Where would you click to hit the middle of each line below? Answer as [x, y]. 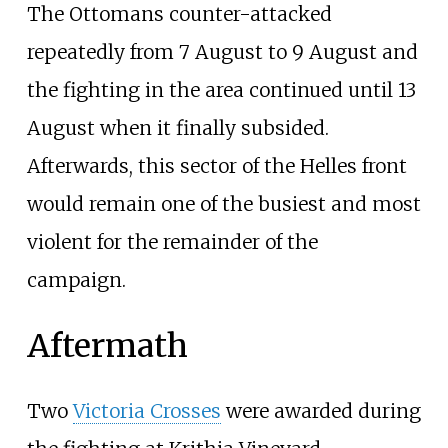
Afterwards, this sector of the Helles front [216, 166]
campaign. [76, 280]
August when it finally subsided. [177, 128]
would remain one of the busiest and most [223, 204]
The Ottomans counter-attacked [179, 14]
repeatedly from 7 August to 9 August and [222, 52]
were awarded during [320, 411]
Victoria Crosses [146, 411]
